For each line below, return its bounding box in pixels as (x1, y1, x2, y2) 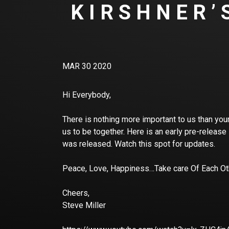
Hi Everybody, (62, 90, 111, 100)
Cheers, (62, 188, 91, 198)
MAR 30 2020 (62, 61, 111, 72)
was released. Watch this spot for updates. (62, 139, 217, 149)
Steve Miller (62, 200, 106, 211)
